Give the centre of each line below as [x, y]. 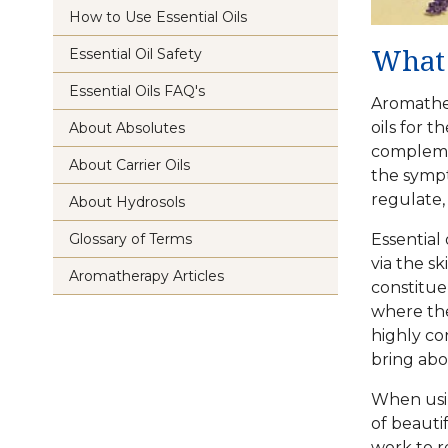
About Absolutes [127, 128]
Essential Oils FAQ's [137, 91]
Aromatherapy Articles [146, 276]
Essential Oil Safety [135, 54]
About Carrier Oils [129, 165]
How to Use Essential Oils [158, 17]
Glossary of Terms [130, 239]
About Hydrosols [127, 202]
